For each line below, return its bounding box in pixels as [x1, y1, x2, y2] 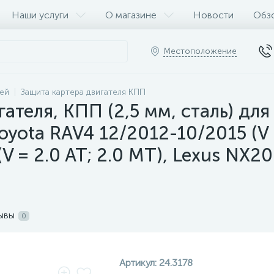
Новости [193, 9, 234, 21]
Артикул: [119, 257, 159, 268]
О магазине [105, 9, 157, 21]
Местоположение [163, 46, 237, 56]
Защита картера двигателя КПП [21, 87, 146, 97]
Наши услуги [12, 9, 68, 21]
